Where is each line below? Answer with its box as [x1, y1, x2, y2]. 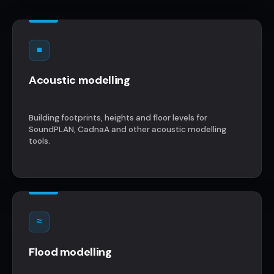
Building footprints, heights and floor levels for [29, 112, 207, 123]
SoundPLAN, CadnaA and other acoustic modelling [29, 124, 226, 135]
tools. [29, 135, 50, 146]
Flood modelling [29, 244, 112, 259]
